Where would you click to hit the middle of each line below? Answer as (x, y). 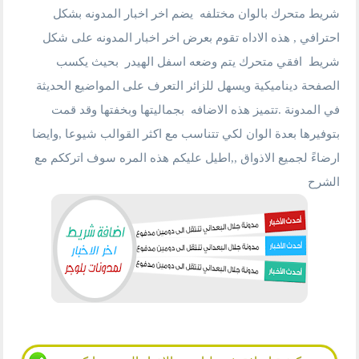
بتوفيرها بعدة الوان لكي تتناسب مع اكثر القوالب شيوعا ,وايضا (186, 134)
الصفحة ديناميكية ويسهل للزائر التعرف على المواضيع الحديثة (188, 86)
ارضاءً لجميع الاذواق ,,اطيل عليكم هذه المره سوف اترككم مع (187, 158)
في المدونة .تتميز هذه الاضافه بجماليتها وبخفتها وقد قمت (195, 110)
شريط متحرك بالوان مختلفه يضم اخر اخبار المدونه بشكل (196, 14)
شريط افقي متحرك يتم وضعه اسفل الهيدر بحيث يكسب (198, 62)
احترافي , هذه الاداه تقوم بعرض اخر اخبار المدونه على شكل (191, 38)
